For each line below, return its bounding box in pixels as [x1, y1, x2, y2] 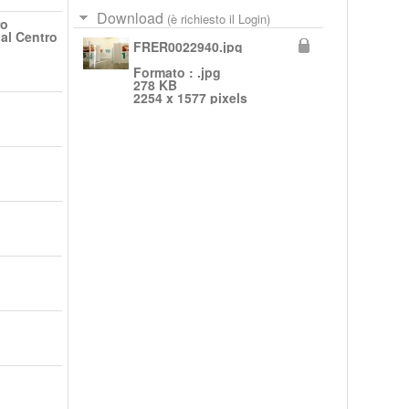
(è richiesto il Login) [163, 9, 270, 27]
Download [96, 6, 163, 28]
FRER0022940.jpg [132, 37, 243, 56]
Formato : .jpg [132, 62, 221, 81]
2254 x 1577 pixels [132, 88, 247, 107]
